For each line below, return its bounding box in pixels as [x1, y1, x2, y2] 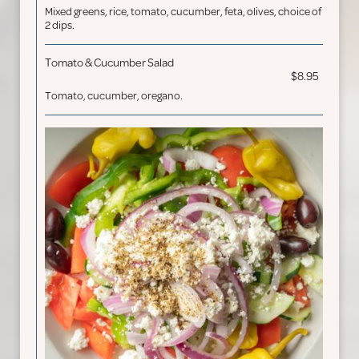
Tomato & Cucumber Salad [45, 57, 174, 69]
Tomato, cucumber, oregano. [45, 90, 183, 102]
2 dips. [45, 19, 75, 31]
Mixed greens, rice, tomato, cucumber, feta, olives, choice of [45, 6, 321, 18]
